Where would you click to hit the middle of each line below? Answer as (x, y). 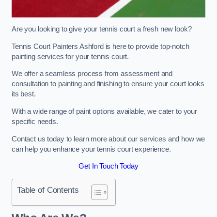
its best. (24, 94)
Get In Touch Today (108, 166)
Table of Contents (48, 190)
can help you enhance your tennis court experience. (91, 149)
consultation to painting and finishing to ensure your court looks (108, 84)
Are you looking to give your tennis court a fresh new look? (103, 29)
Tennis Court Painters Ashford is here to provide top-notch (101, 46)
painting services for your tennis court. (71, 56)
